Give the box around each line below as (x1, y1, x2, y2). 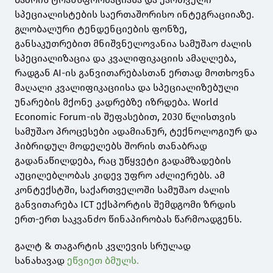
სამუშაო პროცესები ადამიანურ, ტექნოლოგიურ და (15, 126, 257, 138)
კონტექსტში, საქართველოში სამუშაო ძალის (15, 184, 230, 196)
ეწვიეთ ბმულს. (67, 255, 139, 267)
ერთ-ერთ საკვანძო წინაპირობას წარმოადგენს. (15, 213, 242, 225)
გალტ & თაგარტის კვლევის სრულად (15, 240, 191, 252)
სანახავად (15, 255, 67, 267)
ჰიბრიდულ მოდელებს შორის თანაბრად (15, 140, 207, 152)
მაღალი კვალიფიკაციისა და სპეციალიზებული (15, 82, 239, 94)
